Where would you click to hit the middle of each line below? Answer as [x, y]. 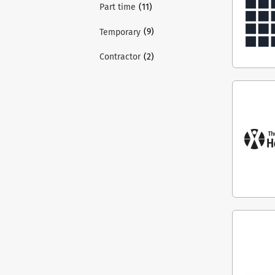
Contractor [120, 57]
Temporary [120, 32]
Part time [118, 8]
